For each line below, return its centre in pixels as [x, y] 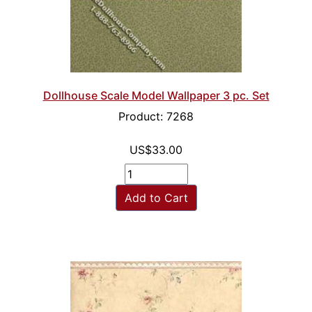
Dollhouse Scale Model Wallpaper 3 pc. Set [156, 96]
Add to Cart [156, 198]
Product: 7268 [156, 117]
